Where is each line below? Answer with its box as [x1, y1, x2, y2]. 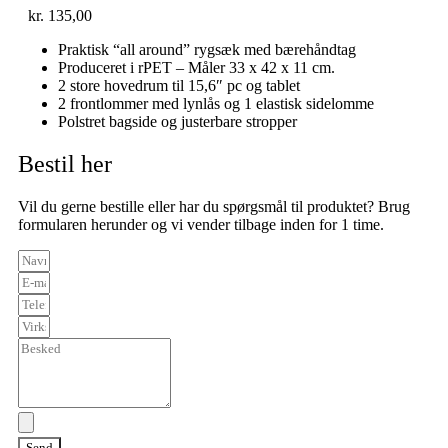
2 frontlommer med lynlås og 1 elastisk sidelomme [58, 95, 374, 113]
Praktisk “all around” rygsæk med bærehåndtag [58, 41, 356, 59]
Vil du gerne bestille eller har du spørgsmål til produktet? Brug [18, 198, 410, 216]
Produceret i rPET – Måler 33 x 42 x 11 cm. [58, 59, 335, 77]
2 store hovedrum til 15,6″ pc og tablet [58, 77, 300, 95]
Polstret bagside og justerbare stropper [58, 113, 297, 131]
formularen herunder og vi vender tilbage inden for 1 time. [18, 216, 384, 234]
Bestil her [18, 151, 112, 178]
